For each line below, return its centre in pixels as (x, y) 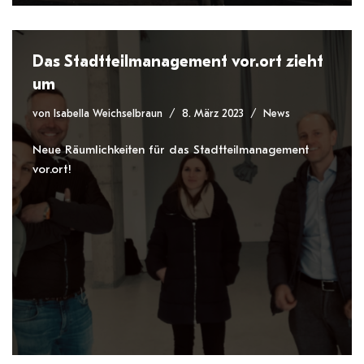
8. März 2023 (213, 114)
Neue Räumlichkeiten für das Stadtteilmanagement (171, 149)
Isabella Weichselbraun (108, 114)
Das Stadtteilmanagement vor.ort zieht (178, 61)
